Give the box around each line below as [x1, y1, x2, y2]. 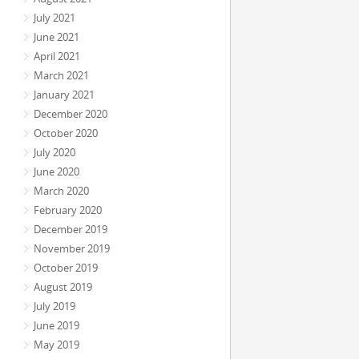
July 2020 [34, 145, 75, 159]
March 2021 [34, 68, 89, 83]
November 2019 [34, 241, 110, 256]
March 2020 [34, 184, 89, 198]
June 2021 [34, 30, 79, 44]
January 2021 [34, 87, 95, 102]
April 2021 [34, 49, 80, 63]
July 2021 [34, 10, 75, 25]
